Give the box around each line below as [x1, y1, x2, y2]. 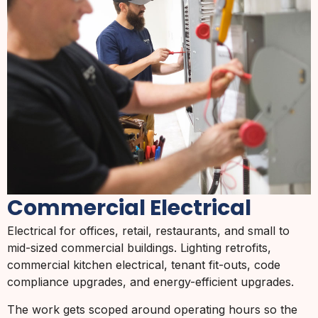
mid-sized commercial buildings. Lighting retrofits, [7, 241, 271, 256]
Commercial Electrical [7, 193, 251, 224]
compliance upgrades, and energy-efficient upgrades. [7, 275, 294, 290]
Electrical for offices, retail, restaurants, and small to [7, 224, 290, 238]
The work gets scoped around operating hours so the [7, 302, 297, 317]
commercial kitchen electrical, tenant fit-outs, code [7, 258, 280, 273]
